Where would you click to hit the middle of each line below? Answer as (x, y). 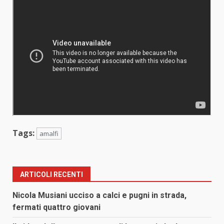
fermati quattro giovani (56, 207)
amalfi (49, 133)
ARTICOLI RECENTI (51, 174)
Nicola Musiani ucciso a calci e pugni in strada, (99, 195)
